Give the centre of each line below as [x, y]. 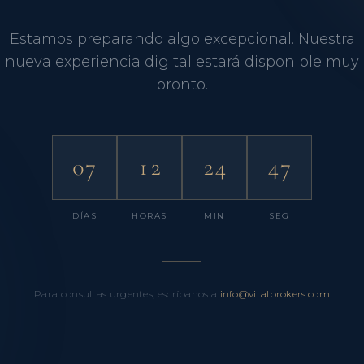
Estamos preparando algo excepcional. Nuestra [182, 39]
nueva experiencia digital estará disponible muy [182, 62]
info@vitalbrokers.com [275, 294]
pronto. [182, 84]
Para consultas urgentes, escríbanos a [126, 294]
